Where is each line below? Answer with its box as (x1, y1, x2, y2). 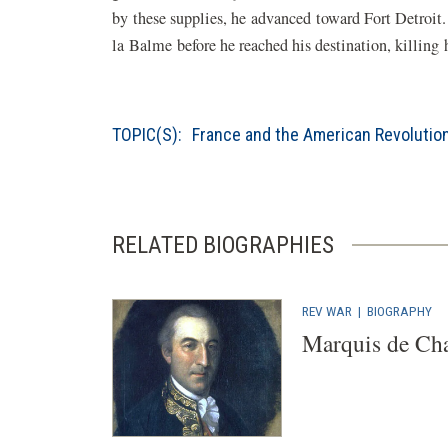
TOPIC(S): (112, 124, 182, 145)
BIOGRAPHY (367, 303, 432, 319)
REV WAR (302, 303, 352, 319)
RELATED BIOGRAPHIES (112, 231, 334, 259)
